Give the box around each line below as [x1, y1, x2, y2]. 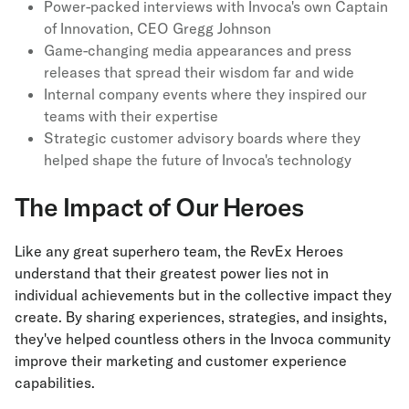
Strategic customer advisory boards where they [44, 129, 361, 148]
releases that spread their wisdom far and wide [44, 63, 354, 82]
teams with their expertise [44, 107, 218, 126]
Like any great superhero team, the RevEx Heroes [15, 242, 343, 261]
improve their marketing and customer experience [15, 351, 347, 371]
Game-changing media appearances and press [44, 41, 351, 60]
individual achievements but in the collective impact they [15, 286, 392, 305]
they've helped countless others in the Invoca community [15, 330, 391, 349]
